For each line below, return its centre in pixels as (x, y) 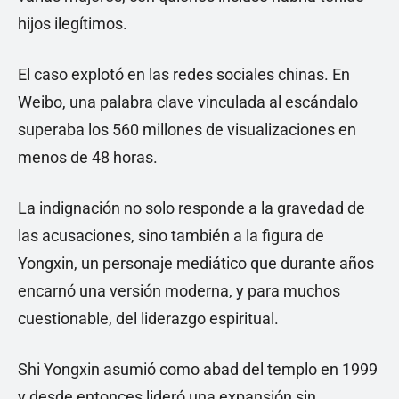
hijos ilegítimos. (73, 24)
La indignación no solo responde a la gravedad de (191, 208)
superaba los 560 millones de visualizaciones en (187, 130)
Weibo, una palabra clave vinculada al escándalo (188, 102)
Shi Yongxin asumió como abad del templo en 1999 (198, 370)
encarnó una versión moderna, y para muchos (179, 291)
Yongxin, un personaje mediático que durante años (196, 264)
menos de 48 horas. (88, 158)
